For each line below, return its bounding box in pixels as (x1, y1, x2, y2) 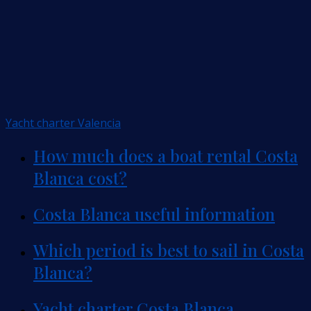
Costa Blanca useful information (33, 202, 275, 225)
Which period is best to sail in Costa (33, 238, 304, 261)
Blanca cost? (33, 166, 127, 189)
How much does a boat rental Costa (33, 144, 298, 167)
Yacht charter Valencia (6, 115, 121, 131)
